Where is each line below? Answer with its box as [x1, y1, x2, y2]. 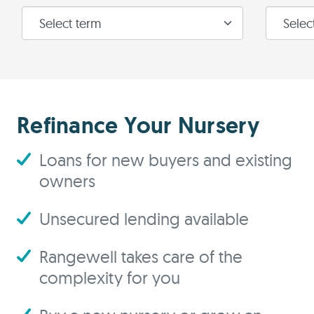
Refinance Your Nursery [17, 111, 260, 140]
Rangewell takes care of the [39, 246, 243, 267]
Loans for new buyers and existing [39, 149, 292, 170]
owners [39, 170, 95, 191]
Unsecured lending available [39, 208, 249, 229]
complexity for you [39, 267, 180, 288]
